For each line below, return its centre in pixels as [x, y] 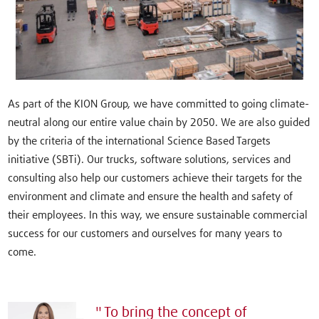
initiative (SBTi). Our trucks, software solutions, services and [150, 159]
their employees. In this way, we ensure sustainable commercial [158, 215]
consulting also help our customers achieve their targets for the [155, 178]
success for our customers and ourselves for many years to [145, 234]
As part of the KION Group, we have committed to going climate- [159, 104]
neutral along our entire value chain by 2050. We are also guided [159, 122]
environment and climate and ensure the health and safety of [151, 197]
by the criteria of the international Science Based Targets [140, 141]
